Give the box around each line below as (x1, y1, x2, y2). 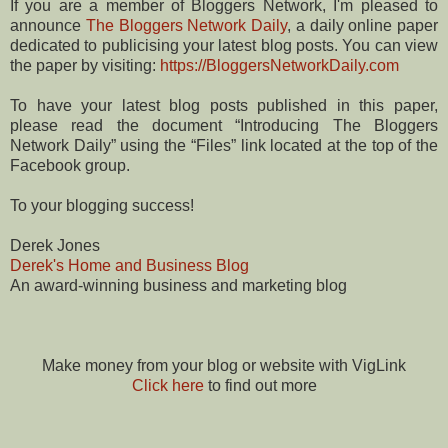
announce (10, 16, 86, 34)
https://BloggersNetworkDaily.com (160, 56, 399, 74)
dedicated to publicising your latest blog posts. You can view (10, 36, 438, 54)
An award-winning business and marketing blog (10, 276, 347, 294)
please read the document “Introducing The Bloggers (10, 116, 438, 134)
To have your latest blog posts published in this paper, (10, 96, 438, 114)
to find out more (203, 376, 317, 394)
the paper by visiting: (10, 56, 160, 74)
